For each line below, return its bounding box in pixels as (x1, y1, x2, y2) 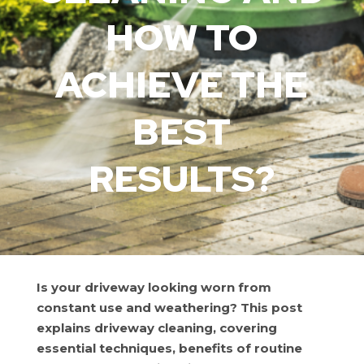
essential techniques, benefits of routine (36, 340, 302, 356)
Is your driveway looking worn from (36, 279, 271, 295)
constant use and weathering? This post (36, 300, 302, 315)
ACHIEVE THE (55, 60, 309, 109)
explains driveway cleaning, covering (36, 320, 277, 336)
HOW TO (106, 13, 258, 62)
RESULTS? (89, 154, 275, 203)
